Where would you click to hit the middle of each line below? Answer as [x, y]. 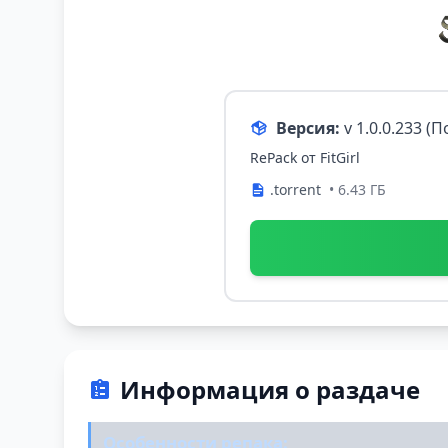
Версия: [308, 128]
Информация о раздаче [270, 390]
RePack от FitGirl [305, 158]
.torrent [295, 190]
